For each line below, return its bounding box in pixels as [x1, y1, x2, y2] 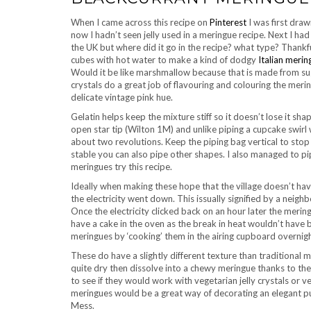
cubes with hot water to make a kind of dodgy [71, 54, 258, 65]
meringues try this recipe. [71, 161, 172, 172]
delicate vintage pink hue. [71, 92, 173, 103]
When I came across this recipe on [71, 17, 210, 28]
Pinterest [210, 17, 246, 28]
